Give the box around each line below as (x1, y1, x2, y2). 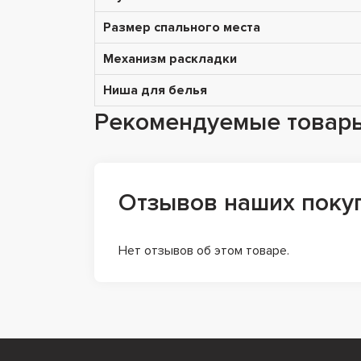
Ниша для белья (103, 81, 207, 98)
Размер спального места (103, 19, 260, 35)
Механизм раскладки (103, 50, 237, 67)
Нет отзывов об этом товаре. (118, 242, 289, 259)
